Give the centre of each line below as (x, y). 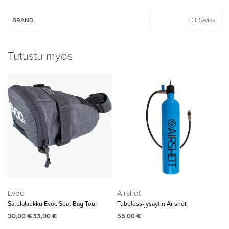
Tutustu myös (40, 56)
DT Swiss (202, 20)
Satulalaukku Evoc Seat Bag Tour (52, 204)
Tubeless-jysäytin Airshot (152, 204)
